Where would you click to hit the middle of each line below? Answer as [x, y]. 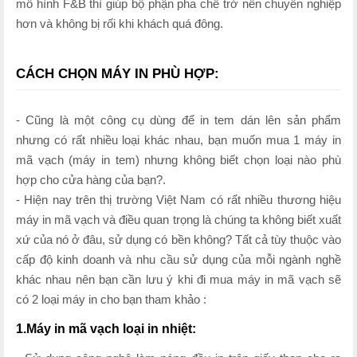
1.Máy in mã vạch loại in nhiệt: [108, 328]
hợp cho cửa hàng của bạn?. [91, 179]
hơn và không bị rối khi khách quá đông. [120, 23]
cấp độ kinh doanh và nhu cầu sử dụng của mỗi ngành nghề [178, 259]
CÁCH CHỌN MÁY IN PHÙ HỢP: [118, 73]
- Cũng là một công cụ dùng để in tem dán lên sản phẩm [178, 120]
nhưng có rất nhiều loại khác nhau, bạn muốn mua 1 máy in [178, 139]
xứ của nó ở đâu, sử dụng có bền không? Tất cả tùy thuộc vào [178, 239]
